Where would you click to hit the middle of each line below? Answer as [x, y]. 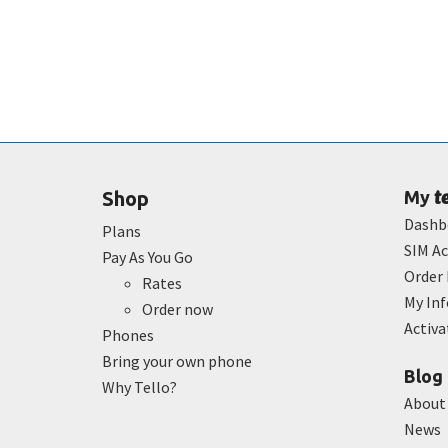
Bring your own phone [177, 360]
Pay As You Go [147, 256]
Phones [128, 334]
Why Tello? [139, 386]
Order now [177, 308]
